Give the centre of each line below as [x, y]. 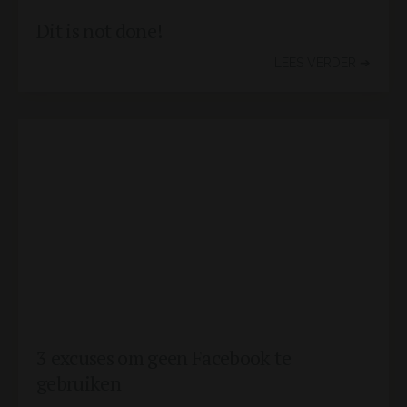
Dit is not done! [100, 30]
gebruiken [79, 383]
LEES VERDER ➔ [323, 62]
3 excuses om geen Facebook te [164, 357]
